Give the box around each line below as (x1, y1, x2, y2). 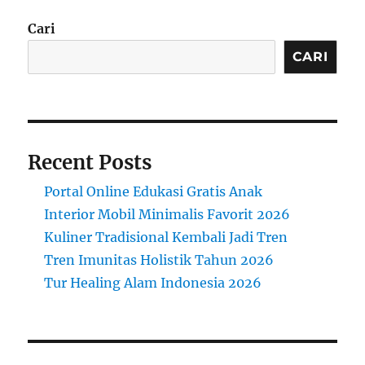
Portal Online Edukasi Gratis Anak (44, 182, 263, 200)
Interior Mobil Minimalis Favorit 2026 (44, 205, 291, 222)
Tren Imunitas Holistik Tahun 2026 (44, 251, 275, 268)
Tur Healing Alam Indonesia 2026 (44, 274, 262, 291)
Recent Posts (28, 149, 152, 175)
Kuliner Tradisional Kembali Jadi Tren (44, 228, 288, 245)
